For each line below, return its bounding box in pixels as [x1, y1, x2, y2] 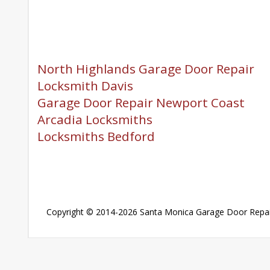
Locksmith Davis [37, 77, 133, 94]
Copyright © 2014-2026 [46, 206, 140, 218]
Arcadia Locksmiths [37, 111, 152, 128]
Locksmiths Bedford [37, 128, 155, 145]
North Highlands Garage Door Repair [37, 60, 254, 77]
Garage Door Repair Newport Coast [37, 94, 245, 111]
